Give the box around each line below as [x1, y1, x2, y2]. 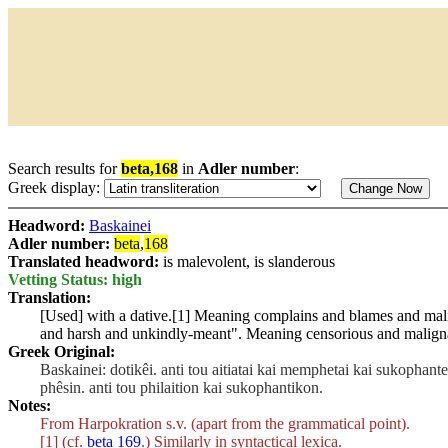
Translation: [8, 289, 91, 306]
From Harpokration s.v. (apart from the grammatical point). [40, 415, 410, 432]
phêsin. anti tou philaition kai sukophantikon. [40, 379, 323, 396]
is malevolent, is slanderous [163, 253, 335, 270]
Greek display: [8, 179, 104, 196]
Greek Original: [8, 343, 115, 360]
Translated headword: [8, 253, 163, 270]
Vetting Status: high [8, 271, 142, 288]
